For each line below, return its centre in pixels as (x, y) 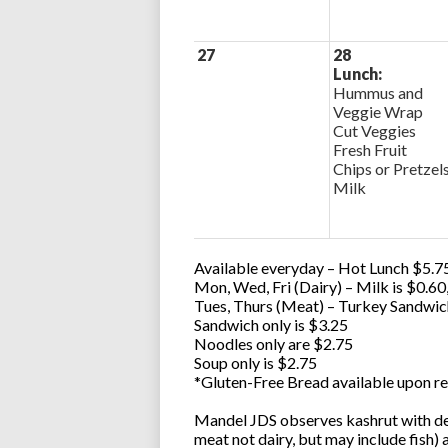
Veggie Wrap (377, 111)
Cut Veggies (374, 130)
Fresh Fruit (369, 149)
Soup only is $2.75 (255, 362)
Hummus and (377, 92)
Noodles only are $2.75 (273, 343)
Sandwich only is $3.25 (270, 324)
